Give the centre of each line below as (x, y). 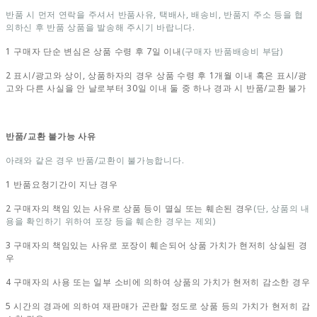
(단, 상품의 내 (282, 208)
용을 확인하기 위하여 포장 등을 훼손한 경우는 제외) (111, 221)
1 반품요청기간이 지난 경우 (62, 184)
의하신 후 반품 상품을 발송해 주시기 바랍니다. (100, 27)
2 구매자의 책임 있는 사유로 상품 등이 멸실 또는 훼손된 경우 (130, 208)
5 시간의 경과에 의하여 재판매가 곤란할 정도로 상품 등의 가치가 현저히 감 (158, 306)
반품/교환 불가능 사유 (51, 136)
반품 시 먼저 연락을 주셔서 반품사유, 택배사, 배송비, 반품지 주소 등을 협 (155, 14)
